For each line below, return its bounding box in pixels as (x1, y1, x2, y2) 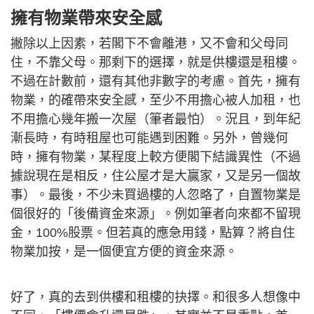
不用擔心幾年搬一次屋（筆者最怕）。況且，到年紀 (11, 112, 301, 126)
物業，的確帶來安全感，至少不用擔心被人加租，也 (11, 93, 301, 107)
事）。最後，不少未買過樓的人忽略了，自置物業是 (11, 188, 301, 202)
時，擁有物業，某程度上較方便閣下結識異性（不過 (11, 150, 301, 164)
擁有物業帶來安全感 (11, 8, 162, 27)
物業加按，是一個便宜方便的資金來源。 (11, 245, 238, 259)
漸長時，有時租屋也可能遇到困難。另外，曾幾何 (11, 131, 288, 145)
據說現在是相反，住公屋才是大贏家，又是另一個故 (11, 169, 301, 183)
